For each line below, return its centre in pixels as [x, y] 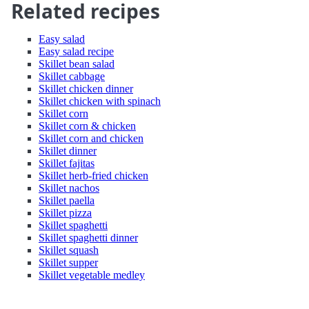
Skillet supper [68, 262]
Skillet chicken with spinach [100, 101]
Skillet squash [69, 250]
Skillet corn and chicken [91, 138]
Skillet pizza [65, 213]
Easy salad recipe [76, 51]
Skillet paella [67, 200]
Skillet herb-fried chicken [93, 176]
